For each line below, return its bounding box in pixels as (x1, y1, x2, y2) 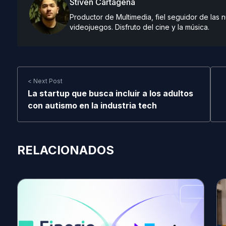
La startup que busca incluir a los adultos (27, 88, 193, 98)
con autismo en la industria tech (27, 100, 157, 110)
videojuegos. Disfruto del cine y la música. (69, 23, 209, 31)
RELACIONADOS (17, 143, 114, 157)
